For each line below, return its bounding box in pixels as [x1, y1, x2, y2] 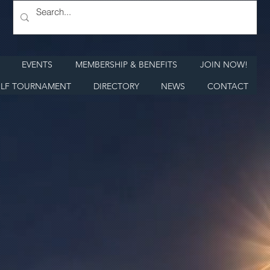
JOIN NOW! [200, 59, 248, 70]
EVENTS [22, 59, 53, 70]
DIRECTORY [93, 81, 139, 92]
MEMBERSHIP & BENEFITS [75, 59, 178, 70]
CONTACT [207, 81, 248, 92]
